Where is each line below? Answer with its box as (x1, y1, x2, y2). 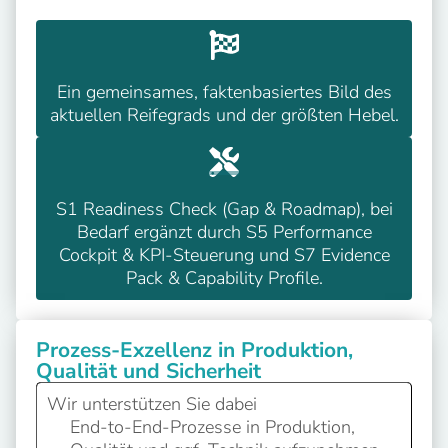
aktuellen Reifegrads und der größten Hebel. (49, 102, 399, 127)
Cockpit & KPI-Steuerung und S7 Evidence (58, 242, 390, 267)
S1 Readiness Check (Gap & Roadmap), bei (55, 196, 393, 221)
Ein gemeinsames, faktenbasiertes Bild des (56, 79, 392, 104)
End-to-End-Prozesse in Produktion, (69, 414, 355, 439)
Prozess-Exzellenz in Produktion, (36, 335, 353, 364)
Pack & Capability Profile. (125, 265, 323, 290)
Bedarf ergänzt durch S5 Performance (76, 219, 372, 244)
